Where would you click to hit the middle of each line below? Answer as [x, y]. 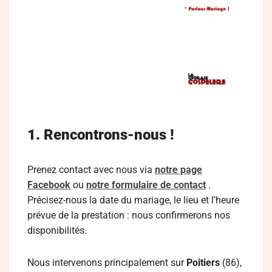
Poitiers [203, 263]
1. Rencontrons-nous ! [101, 135]
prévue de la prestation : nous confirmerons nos [129, 215]
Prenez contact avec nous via [91, 170]
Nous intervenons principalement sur [107, 263]
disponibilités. [57, 230]
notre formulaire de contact [146, 185]
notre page [178, 170]
